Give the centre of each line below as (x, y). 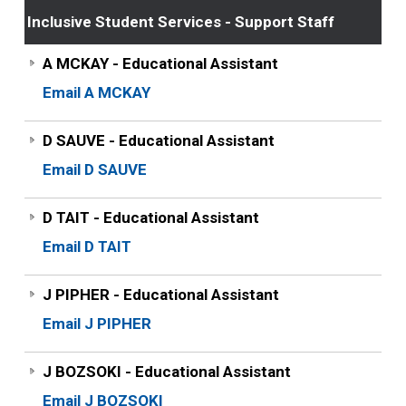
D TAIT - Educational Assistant (150, 217)
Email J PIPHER (97, 324)
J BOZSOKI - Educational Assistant (166, 372)
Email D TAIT (87, 246)
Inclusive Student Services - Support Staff (180, 22)
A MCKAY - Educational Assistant (160, 63)
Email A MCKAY (96, 92)
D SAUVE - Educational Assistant (158, 140)
